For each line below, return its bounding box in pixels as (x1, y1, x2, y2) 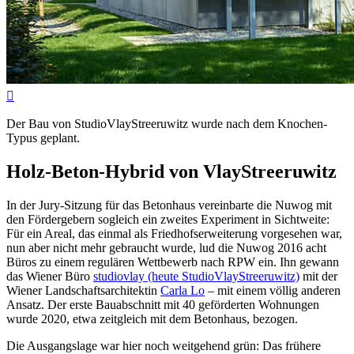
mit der (299, 269, 337, 283)
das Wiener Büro (6, 269, 93, 283)
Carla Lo (160, 283, 205, 297)
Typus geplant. (6, 131, 80, 145)
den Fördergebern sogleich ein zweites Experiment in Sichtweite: (6, 212, 330, 226)
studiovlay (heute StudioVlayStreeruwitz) (93, 269, 299, 283)
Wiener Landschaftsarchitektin (6, 283, 160, 297)
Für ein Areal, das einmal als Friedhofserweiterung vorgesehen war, (6, 226, 342, 240)
